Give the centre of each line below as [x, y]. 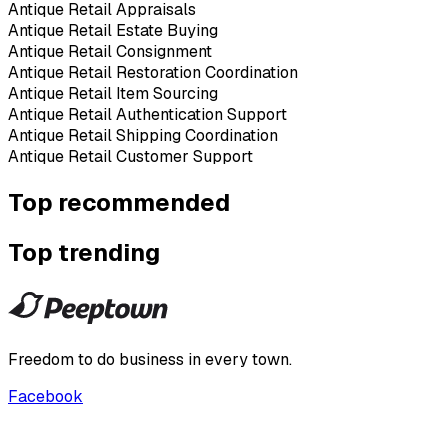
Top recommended [119, 202]
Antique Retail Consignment [110, 51]
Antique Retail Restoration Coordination [153, 72]
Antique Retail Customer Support [130, 156]
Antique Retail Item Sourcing [113, 93]
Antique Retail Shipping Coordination [143, 135]
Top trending [84, 253]
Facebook [45, 397]
